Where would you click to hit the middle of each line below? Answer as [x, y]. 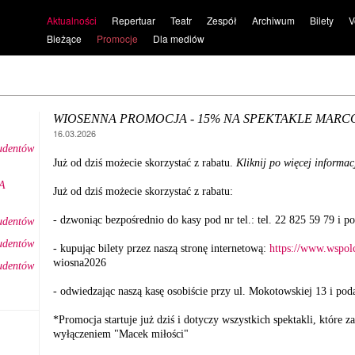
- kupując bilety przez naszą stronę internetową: [161, 248]
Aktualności [71, 20]
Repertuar [133, 20]
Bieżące [64, 38]
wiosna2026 [80, 263]
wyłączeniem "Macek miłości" [121, 334]
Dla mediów [178, 38]
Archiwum [273, 20]
